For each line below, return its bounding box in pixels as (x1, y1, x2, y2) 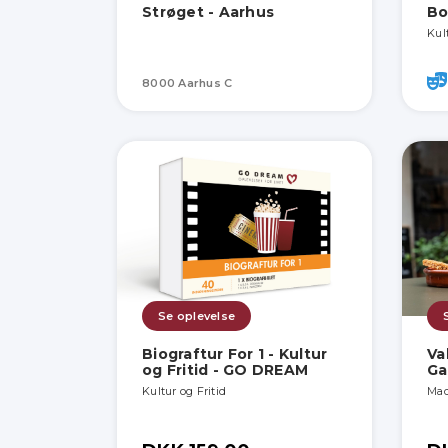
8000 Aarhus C (142, 76, 233, 91)
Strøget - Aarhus (142, 3, 274, 22)
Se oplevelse (158, 309, 235, 324)
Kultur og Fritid (142, 384, 226, 399)
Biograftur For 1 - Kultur (142, 345, 328, 364)
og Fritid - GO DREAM (142, 361, 308, 380)
